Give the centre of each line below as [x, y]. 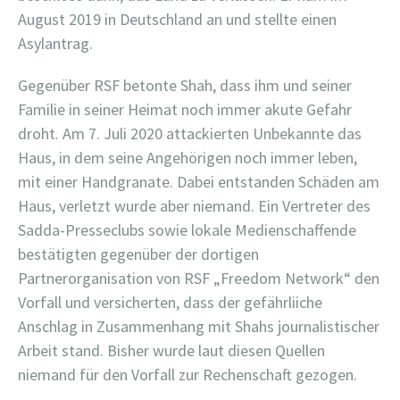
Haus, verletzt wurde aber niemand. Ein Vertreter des [194, 205]
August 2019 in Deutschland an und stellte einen [177, 19]
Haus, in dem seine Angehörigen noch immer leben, [187, 157]
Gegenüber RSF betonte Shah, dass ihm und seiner [185, 85]
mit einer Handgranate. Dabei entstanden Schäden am [199, 181]
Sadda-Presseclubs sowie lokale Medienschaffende [187, 229]
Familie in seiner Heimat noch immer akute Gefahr [185, 109]
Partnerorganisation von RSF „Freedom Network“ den [199, 278]
